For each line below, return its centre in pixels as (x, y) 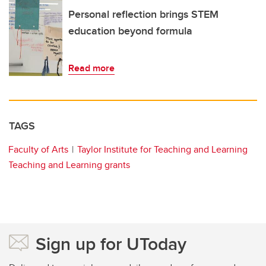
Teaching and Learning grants (69, 165)
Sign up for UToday (111, 244)
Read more (91, 68)
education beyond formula (130, 31)
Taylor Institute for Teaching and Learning (162, 150)
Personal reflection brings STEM (143, 15)
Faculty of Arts (38, 150)
